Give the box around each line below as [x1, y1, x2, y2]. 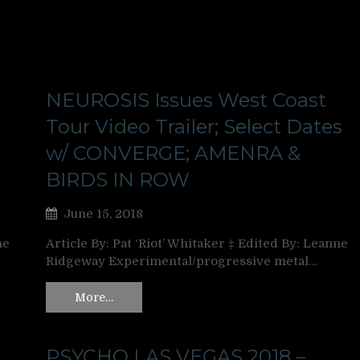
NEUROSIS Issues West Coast [46, 88, 326, 112]
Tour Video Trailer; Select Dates [46, 115, 342, 139]
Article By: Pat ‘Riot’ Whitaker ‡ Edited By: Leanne [46, 236, 348, 252]
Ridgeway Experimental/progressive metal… [46, 254, 317, 269]
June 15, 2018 [63, 207, 143, 222]
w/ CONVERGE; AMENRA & [46, 141, 301, 166]
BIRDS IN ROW [46, 168, 190, 192]
